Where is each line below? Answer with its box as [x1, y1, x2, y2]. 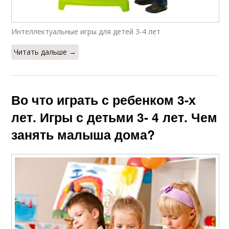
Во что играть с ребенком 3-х [11, 90, 196, 109]
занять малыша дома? [11, 125, 155, 144]
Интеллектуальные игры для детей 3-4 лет [11, 27, 161, 37]
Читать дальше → [14, 47, 77, 57]
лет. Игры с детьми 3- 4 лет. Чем [11, 108, 218, 127]
